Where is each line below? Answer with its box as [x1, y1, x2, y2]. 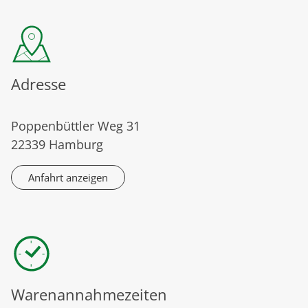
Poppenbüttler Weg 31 [11, 118, 140, 135]
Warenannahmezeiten [11, 285, 167, 305]
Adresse [11, 74, 66, 95]
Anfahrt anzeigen [28, 170, 108, 185]
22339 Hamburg [11, 136, 103, 153]
